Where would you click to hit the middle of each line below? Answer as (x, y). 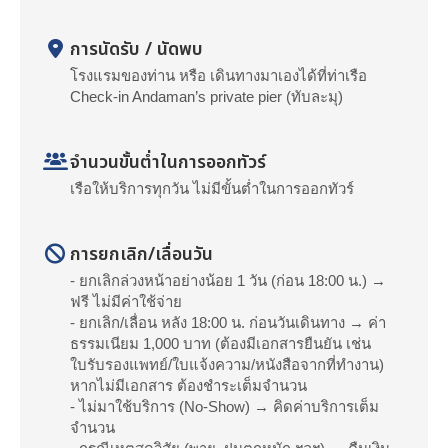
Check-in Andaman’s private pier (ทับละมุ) (206, 96)
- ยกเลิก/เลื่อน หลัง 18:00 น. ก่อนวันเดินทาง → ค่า (228, 322)
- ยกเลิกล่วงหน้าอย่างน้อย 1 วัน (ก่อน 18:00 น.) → (228, 280)
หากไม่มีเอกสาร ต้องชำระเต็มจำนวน (188, 385)
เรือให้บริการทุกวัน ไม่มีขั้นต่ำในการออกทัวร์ (212, 188)
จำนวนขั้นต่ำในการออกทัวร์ (168, 162)
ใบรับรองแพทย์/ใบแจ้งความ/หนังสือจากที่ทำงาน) (227, 364)
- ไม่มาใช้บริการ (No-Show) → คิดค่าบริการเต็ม (224, 406)
